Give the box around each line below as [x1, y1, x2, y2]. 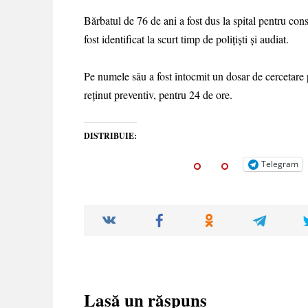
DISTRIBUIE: [84, 130, 137, 142]
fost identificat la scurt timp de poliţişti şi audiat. [84, 31, 289, 46]
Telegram [261, 158, 298, 170]
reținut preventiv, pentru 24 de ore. [84, 87, 232, 102]
